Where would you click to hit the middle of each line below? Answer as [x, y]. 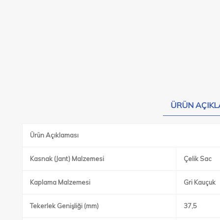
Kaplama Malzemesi [60, 182]
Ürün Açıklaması [54, 135]
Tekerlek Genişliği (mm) [64, 206]
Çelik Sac [197, 158]
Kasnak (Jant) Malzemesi [67, 158]
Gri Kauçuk [199, 182]
